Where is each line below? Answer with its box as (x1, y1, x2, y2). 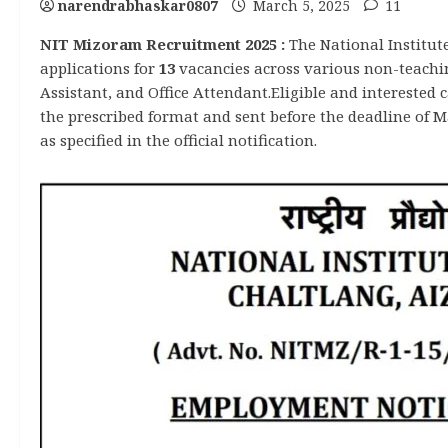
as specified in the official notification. (40, 130, 317, 150)
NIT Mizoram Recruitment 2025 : (40, 34, 285, 54)
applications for (40, 58, 159, 78)
